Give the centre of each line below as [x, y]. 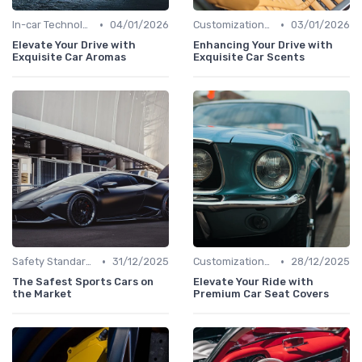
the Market [42, 294]
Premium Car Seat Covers [261, 294]
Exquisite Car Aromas [69, 57]
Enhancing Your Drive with [263, 45]
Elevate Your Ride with [253, 282]
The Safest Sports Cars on [83, 282]
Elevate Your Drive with [74, 45]
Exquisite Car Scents [249, 57]
